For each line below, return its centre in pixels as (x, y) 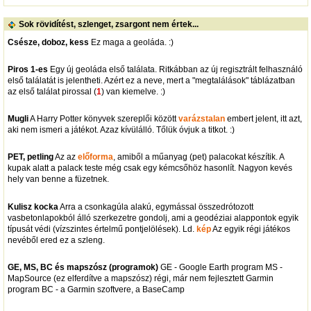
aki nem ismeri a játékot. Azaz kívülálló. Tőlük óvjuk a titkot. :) (121, 130)
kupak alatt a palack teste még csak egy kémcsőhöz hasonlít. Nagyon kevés (150, 168)
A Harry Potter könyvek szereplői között (103, 119)
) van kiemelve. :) (133, 91)
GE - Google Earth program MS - (220, 267)
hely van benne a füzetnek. (58, 179)
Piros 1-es (27, 69)
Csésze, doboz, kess (48, 42)
